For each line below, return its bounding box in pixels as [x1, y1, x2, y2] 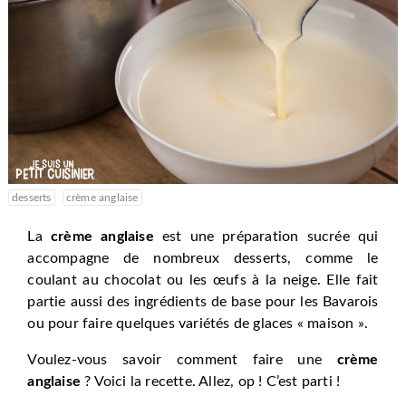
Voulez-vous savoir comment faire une [27, 353, 337, 368]
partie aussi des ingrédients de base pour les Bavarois [27, 295, 379, 310]
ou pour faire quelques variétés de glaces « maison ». [27, 316, 369, 332]
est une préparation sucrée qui [153, 229, 379, 245]
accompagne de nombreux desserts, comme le [27, 251, 379, 266]
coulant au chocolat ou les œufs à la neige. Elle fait [27, 273, 379, 288]
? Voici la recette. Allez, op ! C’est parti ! [81, 374, 341, 390]
